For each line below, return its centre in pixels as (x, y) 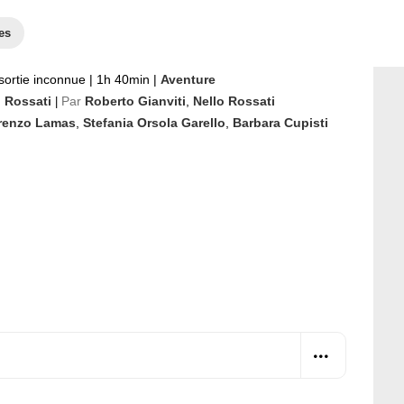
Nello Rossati (234, 101)
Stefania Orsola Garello (154, 123)
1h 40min (123, 79)
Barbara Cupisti (280, 123)
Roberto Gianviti (135, 101)
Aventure (188, 79)
